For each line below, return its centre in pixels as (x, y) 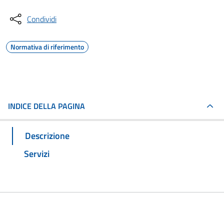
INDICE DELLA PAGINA (46, 106)
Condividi (42, 19)
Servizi (37, 153)
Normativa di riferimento (47, 47)
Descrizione (47, 135)
